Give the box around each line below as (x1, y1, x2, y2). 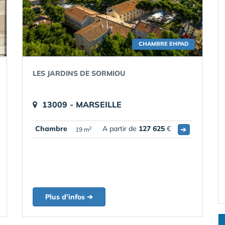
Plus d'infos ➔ (45, 192, 93, 201)
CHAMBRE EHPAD (139, 40, 188, 47)
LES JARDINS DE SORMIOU (33, 69, 125, 78)
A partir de (102, 124, 139, 133)
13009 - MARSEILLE (42, 99, 122, 109)
